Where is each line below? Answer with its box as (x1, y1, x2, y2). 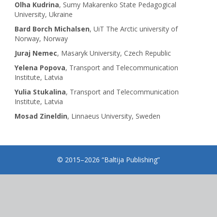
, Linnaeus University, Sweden (67, 111, 160, 121)
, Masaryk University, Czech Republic (57, 48, 173, 58)
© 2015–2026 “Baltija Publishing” (57, 155, 160, 164)
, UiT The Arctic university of (90, 24, 178, 33)
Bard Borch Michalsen (15, 24, 90, 33)
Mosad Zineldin (15, 111, 67, 121)
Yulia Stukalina (15, 87, 66, 96)
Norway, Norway (15, 34, 68, 43)
